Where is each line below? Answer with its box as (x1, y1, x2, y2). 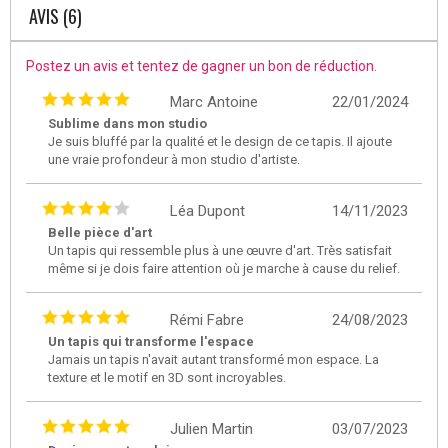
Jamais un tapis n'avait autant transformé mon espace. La (48, 351, 379, 367)
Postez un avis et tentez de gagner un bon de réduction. (26, 57, 377, 74)
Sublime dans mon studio (48, 115, 207, 131)
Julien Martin (170, 419, 253, 438)
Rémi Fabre (170, 310, 244, 329)
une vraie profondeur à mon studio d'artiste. (48, 151, 300, 167)
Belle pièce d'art (48, 224, 152, 240)
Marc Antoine (170, 92, 258, 111)
